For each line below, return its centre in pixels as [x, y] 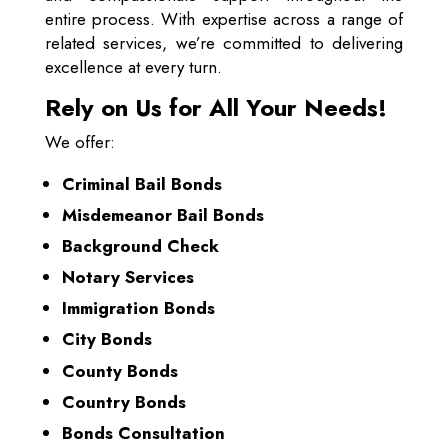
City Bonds [106, 339]
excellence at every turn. [133, 67]
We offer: [79, 142]
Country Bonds [123, 401]
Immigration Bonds [138, 308]
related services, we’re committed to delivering [224, 43]
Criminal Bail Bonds [141, 184]
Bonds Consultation [143, 432]
